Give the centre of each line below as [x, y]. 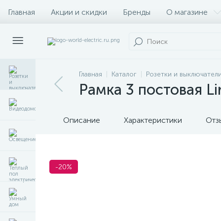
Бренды [137, 12]
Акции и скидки [79, 12]
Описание [82, 120]
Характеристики [153, 120]
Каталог [124, 74]
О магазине [187, 12]
